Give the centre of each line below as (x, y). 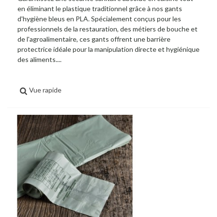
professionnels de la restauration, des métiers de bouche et (108, 29)
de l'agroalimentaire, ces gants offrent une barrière (94, 39)
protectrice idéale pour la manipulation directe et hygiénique (108, 49)
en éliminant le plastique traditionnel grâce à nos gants (100, 9)
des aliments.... (39, 60)
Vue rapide (46, 90)
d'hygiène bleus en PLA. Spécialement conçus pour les (99, 19)
